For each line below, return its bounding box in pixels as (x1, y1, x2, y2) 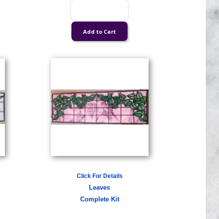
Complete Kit (80, 196, 119, 203)
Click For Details (76, 173, 123, 179)
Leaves (89, 184, 110, 191)
